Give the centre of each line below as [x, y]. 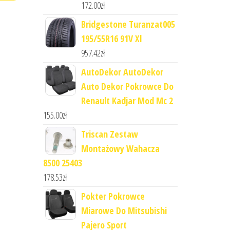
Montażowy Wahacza [120, 149]
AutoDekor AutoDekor [122, 72]
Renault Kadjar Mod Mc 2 [127, 101]
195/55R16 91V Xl [111, 39]
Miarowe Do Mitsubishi [124, 211]
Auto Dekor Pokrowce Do [127, 87]
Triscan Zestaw [109, 134]
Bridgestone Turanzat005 [128, 24]
